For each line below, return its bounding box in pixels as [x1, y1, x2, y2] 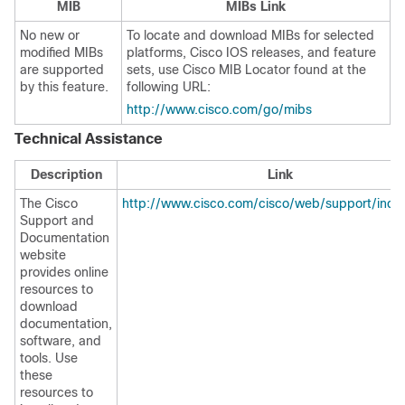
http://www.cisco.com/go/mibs [127, 102, 312, 117]
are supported [20, 62, 104, 77]
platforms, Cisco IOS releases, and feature [127, 45, 376, 60]
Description [30, 167, 102, 182]
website [20, 248, 66, 262]
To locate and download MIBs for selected [127, 28, 374, 42]
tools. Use [20, 351, 78, 365]
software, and [20, 334, 101, 348]
